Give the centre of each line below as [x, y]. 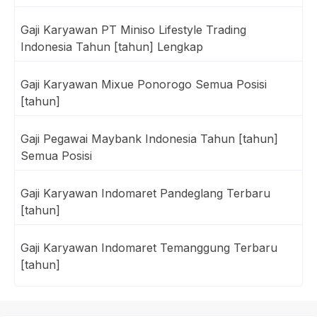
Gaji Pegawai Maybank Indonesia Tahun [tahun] [149, 138]
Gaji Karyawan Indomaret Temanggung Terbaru [149, 247]
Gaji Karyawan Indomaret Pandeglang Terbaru [145, 193]
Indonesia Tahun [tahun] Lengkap [112, 46]
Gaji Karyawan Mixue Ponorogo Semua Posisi [144, 84]
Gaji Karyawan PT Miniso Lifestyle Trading [133, 29]
